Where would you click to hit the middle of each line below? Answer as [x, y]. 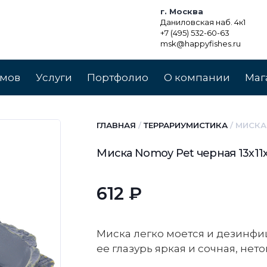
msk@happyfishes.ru [201, 44]
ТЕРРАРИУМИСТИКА [186, 125]
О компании [197, 77]
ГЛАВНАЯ [117, 125]
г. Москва [182, 11]
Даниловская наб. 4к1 [203, 22]
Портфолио [118, 77]
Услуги [54, 77]
